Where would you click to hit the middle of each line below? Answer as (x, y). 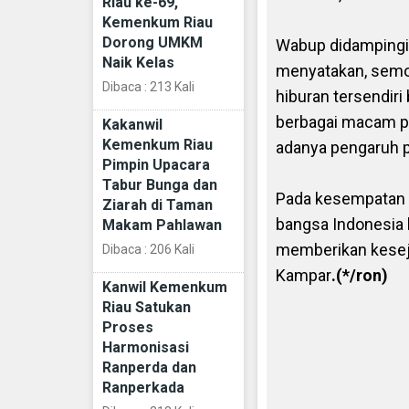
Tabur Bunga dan (160, 184)
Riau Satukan (147, 307)
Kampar (304, 275)
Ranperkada (143, 387)
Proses (128, 327)
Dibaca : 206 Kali (148, 249)
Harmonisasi (146, 347)
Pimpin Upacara (156, 164)
